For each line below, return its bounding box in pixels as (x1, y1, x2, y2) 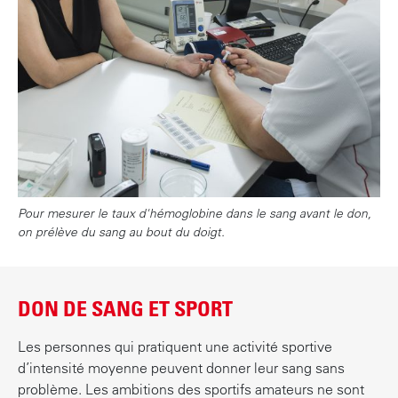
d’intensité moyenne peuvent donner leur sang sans (18, 358, 345, 377)
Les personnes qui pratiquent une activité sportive (18, 337, 332, 355)
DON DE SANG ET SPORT (18, 294, 233, 321)
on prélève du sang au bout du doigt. (18, 223, 225, 240)
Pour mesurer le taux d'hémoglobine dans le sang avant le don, (18, 204, 371, 221)
